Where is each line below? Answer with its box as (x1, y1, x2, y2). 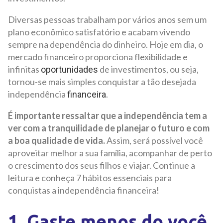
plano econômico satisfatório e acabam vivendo (8, 26, 190, 38)
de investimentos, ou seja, (98, 64, 199, 75)
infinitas (8, 64, 41, 75)
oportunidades (41, 64, 98, 75)
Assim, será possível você (105, 135, 203, 146)
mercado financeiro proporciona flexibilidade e (8, 51, 188, 63)
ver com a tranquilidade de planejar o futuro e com (8, 122, 210, 134)
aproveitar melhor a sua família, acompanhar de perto (8, 147, 212, 159)
